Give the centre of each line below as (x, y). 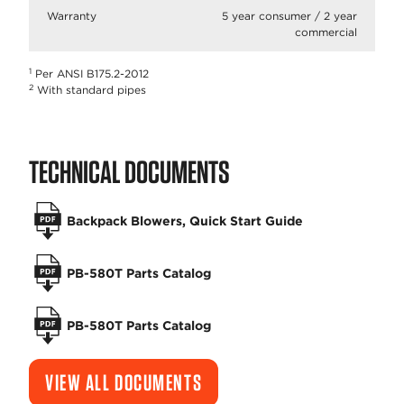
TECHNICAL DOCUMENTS (129, 171)
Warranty (72, 16)
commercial (326, 32)
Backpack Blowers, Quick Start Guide (185, 220)
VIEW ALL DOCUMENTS (124, 382)
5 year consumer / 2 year (289, 16)
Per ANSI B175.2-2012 (90, 73)
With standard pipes (90, 90)
